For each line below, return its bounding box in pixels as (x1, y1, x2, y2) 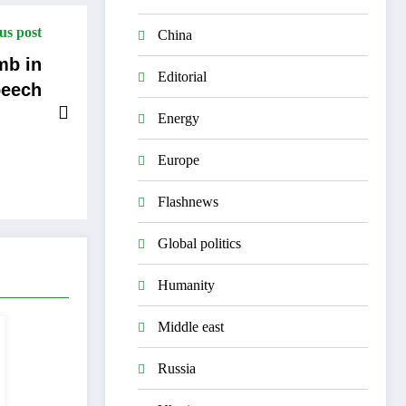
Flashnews (158, 193, 218, 209)
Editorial (158, 68, 207, 84)
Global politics (158, 235, 241, 251)
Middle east (158, 318, 224, 334)
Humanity (158, 276, 215, 293)
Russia (158, 360, 196, 376)
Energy (158, 110, 199, 126)
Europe (158, 151, 199, 168)
